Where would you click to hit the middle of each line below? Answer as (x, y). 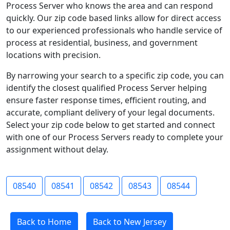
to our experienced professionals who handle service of (114, 30)
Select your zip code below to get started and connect (111, 125)
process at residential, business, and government (102, 43)
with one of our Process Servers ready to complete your (115, 137)
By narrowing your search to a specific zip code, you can (115, 75)
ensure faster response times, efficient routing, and (106, 100)
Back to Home (44, 222)
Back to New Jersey (130, 222)
